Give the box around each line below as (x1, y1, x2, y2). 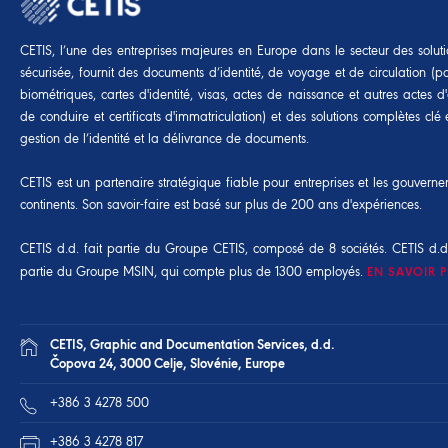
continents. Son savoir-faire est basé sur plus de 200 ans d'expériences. (20, 197, 422, 212)
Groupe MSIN (76, 264, 154, 279)
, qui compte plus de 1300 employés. (154, 264, 367, 279)
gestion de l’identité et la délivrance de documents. (20, 131, 309, 146)
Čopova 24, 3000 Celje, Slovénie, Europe (50, 355, 285, 371)
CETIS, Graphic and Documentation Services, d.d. (50, 336, 335, 352)
